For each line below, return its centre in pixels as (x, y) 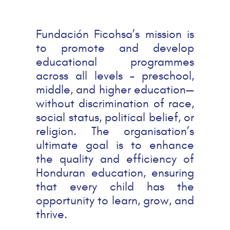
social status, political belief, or (115, 117)
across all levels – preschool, (115, 76)
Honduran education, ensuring (115, 173)
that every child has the (115, 187)
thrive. (52, 214)
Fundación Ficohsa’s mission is (115, 34)
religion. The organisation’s (115, 131)
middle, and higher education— (115, 90)
